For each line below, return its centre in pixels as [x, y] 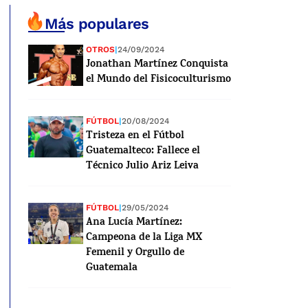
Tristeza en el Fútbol [135, 137]
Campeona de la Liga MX [144, 239]
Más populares [97, 23]
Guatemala [111, 269]
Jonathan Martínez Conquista [157, 65]
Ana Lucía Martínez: [134, 223]
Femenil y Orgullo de [135, 254]
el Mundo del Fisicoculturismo [158, 80]
